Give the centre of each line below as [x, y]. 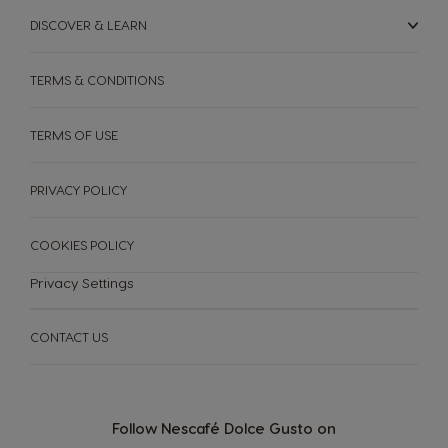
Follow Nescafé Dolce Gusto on [224, 428]
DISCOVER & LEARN [88, 24]
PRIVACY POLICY [78, 189]
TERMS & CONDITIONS [97, 79]
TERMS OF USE [74, 134]
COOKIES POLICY [82, 244]
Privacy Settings [81, 282]
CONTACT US [69, 336]
